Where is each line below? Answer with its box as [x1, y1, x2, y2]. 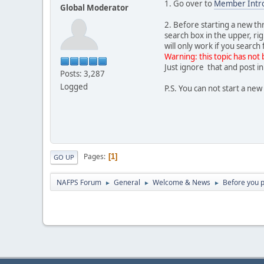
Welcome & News [153, 177, 210, 187]
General [114, 177, 140, 187]
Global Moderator [60, 2, 128, 13]
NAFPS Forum [57, 177, 101, 187]
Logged [60, 81, 88, 92]
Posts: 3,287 [60, 68, 105, 79]
